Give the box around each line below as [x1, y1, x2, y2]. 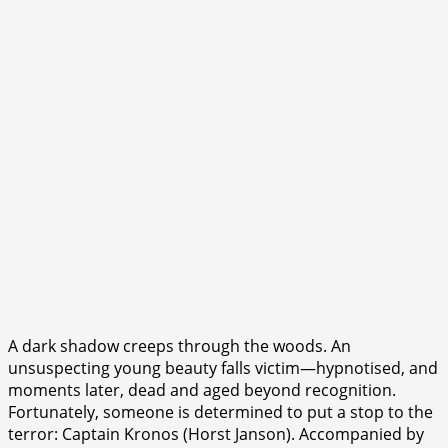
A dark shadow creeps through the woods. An [8, 334, 351, 357]
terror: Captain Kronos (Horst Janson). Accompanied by [8, 422, 424, 445]
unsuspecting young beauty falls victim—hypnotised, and [8, 356, 438, 379]
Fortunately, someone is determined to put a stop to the [8, 400, 433, 423]
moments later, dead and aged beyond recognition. [8, 378, 396, 401]
